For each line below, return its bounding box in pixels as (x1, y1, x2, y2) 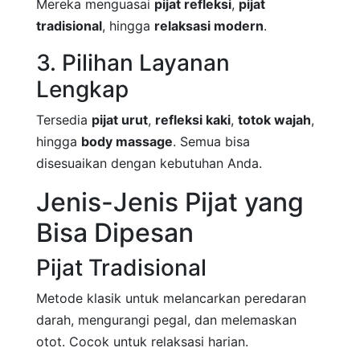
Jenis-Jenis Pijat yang (36, 186, 304, 219)
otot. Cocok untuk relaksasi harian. (36, 333, 248, 350)
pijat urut (92, 112, 148, 129)
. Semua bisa (173, 133, 250, 150)
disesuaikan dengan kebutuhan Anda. (36, 155, 262, 172)
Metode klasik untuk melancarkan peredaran (36, 290, 306, 307)
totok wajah (238, 112, 311, 129)
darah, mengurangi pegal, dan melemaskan (36, 312, 297, 329)
